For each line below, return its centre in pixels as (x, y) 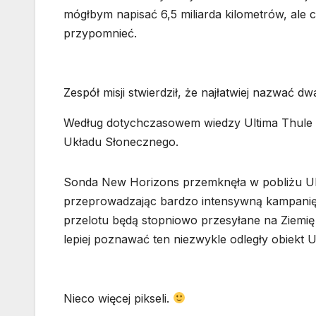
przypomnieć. (100, 33)
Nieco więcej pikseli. (118, 298)
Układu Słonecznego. (121, 141)
